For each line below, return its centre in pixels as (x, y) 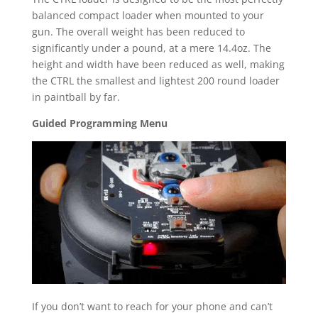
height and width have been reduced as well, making (158, 64)
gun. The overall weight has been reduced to (138, 31)
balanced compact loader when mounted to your (148, 15)
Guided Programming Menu (99, 123)
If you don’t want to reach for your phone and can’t (152, 307)
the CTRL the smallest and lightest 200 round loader (155, 80)
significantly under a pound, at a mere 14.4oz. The (151, 48)
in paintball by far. (76, 97)
